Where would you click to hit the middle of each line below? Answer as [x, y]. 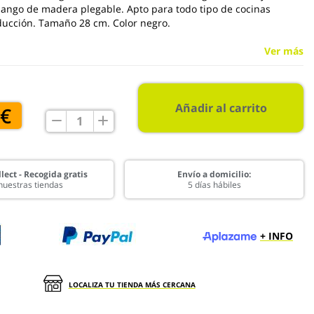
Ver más [284, 51]
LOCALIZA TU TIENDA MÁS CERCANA [132, 285]
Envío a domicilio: [214, 174]
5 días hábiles [214, 185]
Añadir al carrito [221, 108]
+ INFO [276, 236]
